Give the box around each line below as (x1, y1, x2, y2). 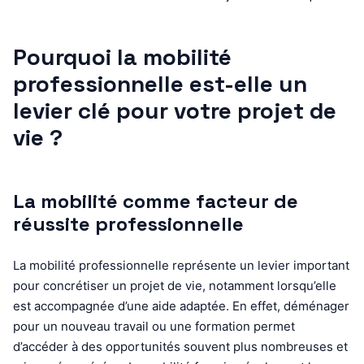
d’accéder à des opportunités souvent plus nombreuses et (13, 338, 348, 354)
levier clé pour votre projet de (13, 95, 336, 125)
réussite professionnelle (13, 210, 244, 236)
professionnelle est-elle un (13, 68, 307, 98)
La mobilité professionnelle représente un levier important (13, 257, 349, 273)
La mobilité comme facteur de (13, 188, 298, 214)
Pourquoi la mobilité (13, 41, 232, 71)
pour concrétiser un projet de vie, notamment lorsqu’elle (13, 277, 336, 293)
